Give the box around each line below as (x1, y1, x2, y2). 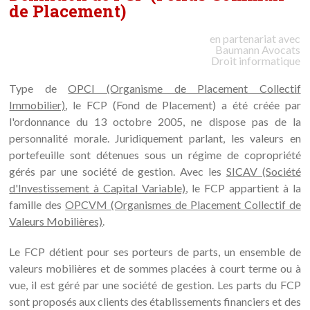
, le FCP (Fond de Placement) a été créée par (65, 98, 301, 111)
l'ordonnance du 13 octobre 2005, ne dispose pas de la (9, 115, 301, 128)
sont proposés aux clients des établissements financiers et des (9, 295, 301, 308)
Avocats (262, 43, 301, 56)
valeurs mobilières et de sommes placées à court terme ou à (9, 262, 301, 275)
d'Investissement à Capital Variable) (9, 181, 186, 194)
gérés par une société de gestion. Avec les (9, 165, 226, 178)
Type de (9, 82, 69, 95)
